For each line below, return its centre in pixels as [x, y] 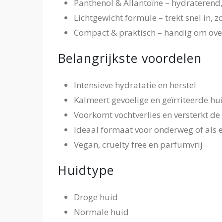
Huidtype [86, 170]
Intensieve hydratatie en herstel [135, 85]
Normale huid [101, 212]
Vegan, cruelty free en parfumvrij [138, 144]
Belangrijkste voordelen [130, 58]
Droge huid [96, 197]
